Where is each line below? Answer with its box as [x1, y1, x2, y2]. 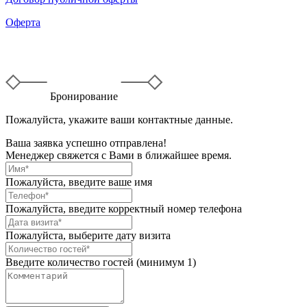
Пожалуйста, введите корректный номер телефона [5, 203, 242, 215]
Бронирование [50, 90, 121, 103]
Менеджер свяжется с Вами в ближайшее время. [5, 149, 232, 162]
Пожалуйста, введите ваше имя [5, 176, 152, 188]
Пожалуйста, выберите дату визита [5, 230, 171, 242]
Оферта [5, 16, 40, 29]
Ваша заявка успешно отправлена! [5, 137, 167, 149]
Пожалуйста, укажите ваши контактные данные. [5, 114, 233, 126]
